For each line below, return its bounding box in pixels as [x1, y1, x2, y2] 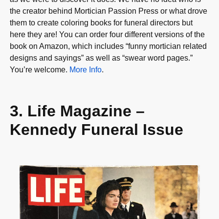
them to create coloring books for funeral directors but [10, 19, 193, 27]
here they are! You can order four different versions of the [10, 30, 205, 39]
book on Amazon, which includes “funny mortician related [10, 42, 207, 51]
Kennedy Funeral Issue [10, 120, 183, 138]
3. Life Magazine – [10, 102, 145, 120]
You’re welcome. [10, 66, 69, 74]
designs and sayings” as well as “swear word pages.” [10, 54, 193, 63]
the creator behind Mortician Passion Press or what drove [10, 7, 207, 16]
